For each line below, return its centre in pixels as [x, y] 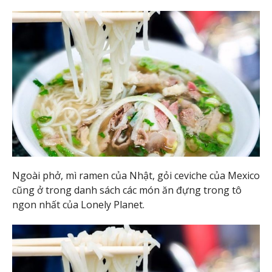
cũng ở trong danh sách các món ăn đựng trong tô [127, 190]
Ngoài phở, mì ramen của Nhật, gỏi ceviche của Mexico [136, 176]
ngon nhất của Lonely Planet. [78, 205]
